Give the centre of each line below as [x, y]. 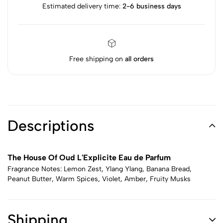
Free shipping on [97, 59]
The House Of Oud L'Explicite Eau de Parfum [89, 158]
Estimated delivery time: [82, 6]
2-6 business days [152, 6]
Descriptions [51, 126]
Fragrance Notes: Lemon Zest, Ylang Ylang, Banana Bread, [100, 169]
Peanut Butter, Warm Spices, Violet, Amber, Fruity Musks [99, 179]
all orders [139, 59]
